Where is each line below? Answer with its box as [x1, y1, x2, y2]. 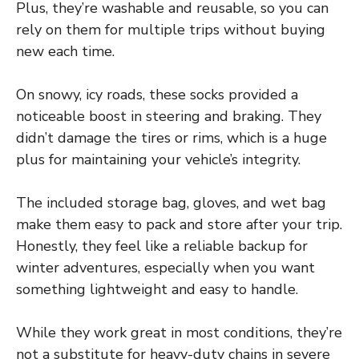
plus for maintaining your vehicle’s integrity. [16, 150, 301, 170]
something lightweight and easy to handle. [16, 280, 298, 300]
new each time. [16, 42, 115, 62]
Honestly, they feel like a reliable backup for [16, 236, 308, 256]
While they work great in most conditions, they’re [16, 323, 342, 343]
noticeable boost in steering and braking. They [16, 107, 321, 127]
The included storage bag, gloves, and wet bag [16, 193, 326, 213]
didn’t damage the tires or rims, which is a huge [16, 128, 327, 148]
